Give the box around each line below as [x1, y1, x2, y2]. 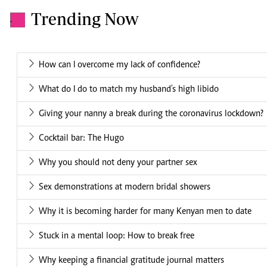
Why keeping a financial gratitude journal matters [39, 256, 224, 266]
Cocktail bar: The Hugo [39, 133, 124, 144]
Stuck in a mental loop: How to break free [39, 231, 194, 241]
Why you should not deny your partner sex [39, 158, 197, 168]
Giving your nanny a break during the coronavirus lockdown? [39, 109, 263, 119]
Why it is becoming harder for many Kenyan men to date [39, 207, 252, 217]
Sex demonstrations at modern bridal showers [39, 182, 210, 193]
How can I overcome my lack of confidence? [39, 60, 200, 70]
